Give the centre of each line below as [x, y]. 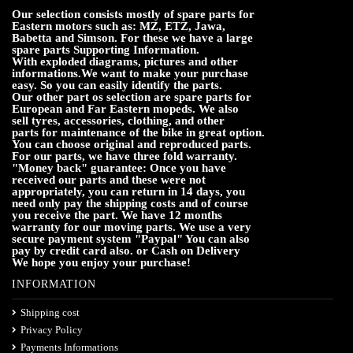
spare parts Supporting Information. [106, 49]
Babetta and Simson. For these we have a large [132, 37]
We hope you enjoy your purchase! [101, 262]
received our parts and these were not [109, 179]
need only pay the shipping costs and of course [130, 203]
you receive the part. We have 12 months [117, 215]
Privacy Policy [52, 329]
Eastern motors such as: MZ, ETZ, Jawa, [119, 26]
